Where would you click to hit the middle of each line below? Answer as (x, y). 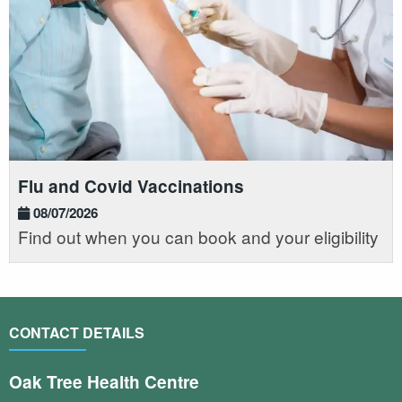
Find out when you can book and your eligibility (198, 236)
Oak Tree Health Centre (104, 382)
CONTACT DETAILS (77, 332)
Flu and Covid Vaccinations (131, 186)
